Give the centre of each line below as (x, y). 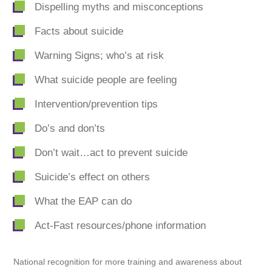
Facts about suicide (79, 32)
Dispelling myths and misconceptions (119, 7)
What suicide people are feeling (106, 80)
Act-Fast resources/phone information (121, 226)
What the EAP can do (83, 202)
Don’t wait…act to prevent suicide (111, 153)
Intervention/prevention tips (97, 104)
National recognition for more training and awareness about (128, 262)
